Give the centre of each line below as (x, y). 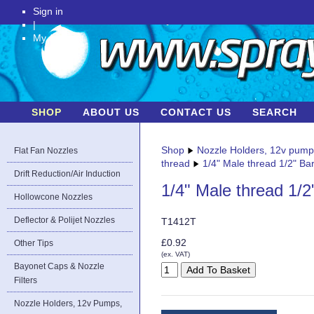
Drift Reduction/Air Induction (67, 174)
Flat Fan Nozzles (46, 151)
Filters (26, 280)
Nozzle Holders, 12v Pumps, (68, 303)
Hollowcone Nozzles (53, 197)
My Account (58, 38)
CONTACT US (196, 112)
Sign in (48, 12)
